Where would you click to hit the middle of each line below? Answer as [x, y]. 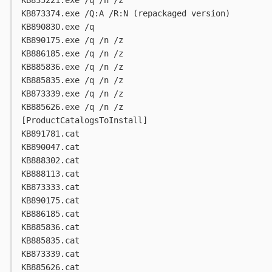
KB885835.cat [50, 241]
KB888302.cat [50, 161]
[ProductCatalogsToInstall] [84, 121]
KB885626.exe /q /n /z [72, 107]
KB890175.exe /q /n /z [72, 40]
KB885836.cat [50, 227]
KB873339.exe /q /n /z [72, 94]
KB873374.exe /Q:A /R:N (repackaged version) [126, 14]
